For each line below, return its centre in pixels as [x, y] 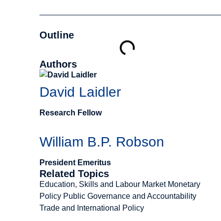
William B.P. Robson [102, 142]
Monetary [184, 184]
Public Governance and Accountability [130, 196]
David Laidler [80, 92]
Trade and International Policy [92, 208]
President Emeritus [75, 163]
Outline [57, 35]
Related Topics [74, 174]
